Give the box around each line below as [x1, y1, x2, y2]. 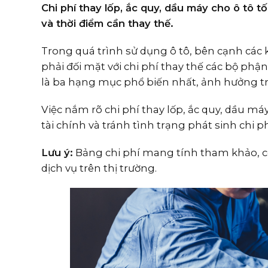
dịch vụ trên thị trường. [41, 162, 157, 174]
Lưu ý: [41, 147, 73, 159]
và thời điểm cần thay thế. [41, 17, 173, 29]
